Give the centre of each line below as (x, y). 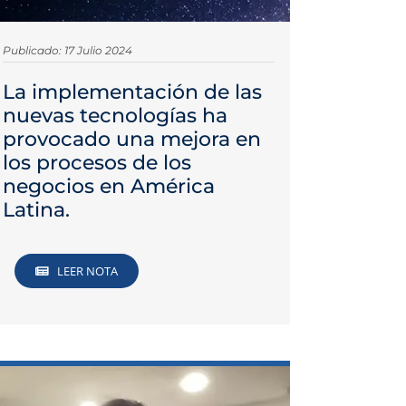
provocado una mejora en (131, 139)
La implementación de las (132, 92)
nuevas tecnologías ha (115, 115)
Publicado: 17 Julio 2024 (67, 50)
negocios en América (108, 186)
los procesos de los (97, 162)
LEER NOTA (88, 271)
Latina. (36, 209)
